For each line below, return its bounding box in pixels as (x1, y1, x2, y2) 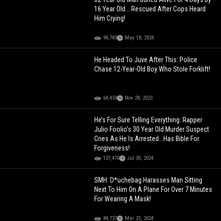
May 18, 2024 (125, 35, 154, 41)
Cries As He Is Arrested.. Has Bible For (94, 135, 200, 143)
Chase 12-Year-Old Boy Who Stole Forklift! (94, 65, 211, 74)
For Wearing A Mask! (94, 195, 151, 203)
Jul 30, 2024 (127, 155, 154, 162)
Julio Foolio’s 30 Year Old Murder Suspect (94, 125, 210, 134)
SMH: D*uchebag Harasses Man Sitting (94, 176, 203, 184)
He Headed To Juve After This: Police (94, 56, 198, 64)
